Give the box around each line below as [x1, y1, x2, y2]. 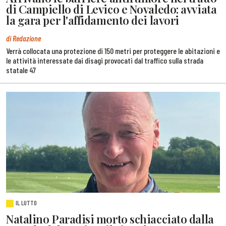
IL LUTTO [16, 198, 37, 207]
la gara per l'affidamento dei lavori [6, 13, 179, 28]
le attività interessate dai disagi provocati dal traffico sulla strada [6, 55, 203, 66]
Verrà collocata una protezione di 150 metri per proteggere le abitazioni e [6, 46, 220, 56]
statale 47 [6, 65, 36, 75]
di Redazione [6, 33, 41, 43]
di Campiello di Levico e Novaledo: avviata [6, 2, 217, 17]
